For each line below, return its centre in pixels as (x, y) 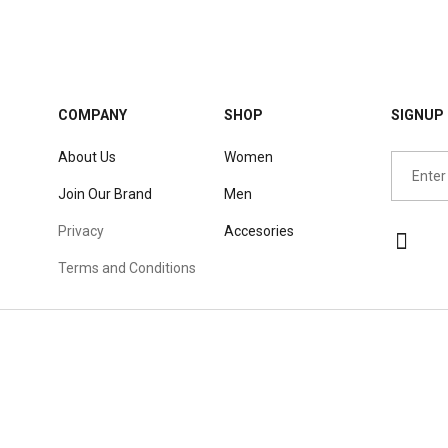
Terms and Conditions (126, 267)
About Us (86, 156)
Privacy (80, 230)
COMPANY (92, 114)
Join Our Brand (104, 193)
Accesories (259, 230)
